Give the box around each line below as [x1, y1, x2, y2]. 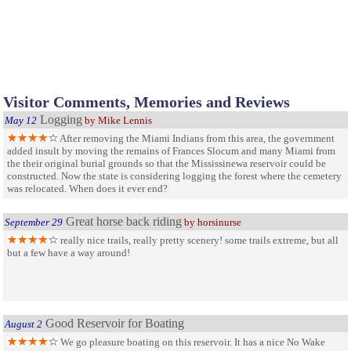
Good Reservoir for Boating [45, 316, 184, 330]
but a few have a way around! [7, 246, 130, 259]
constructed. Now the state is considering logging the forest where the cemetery [7, 169, 342, 182]
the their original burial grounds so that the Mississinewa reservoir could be [7, 157, 326, 169]
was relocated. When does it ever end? [7, 182, 168, 194]
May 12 [5, 114, 37, 126]
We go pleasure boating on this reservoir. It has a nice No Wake [58, 335, 325, 348]
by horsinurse [182, 215, 241, 228]
